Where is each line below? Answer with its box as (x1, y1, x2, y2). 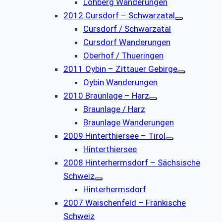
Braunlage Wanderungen (83, 117, 174, 127)
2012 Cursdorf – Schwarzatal (63, 10, 175, 20)
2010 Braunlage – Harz (63, 90, 149, 101)
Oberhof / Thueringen (83, 50, 164, 60)
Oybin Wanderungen (83, 77, 158, 87)
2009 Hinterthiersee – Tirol (63, 130, 166, 141)
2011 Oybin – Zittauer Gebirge (63, 63, 177, 74)
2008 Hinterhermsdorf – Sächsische (63, 157, 200, 167)
